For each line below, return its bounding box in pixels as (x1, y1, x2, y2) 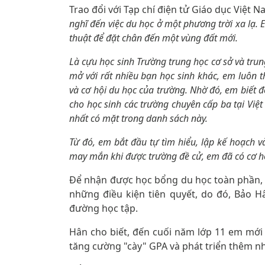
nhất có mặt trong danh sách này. (69, 112, 208, 125)
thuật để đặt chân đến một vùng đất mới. (69, 31, 238, 44)
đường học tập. (69, 202, 138, 215)
